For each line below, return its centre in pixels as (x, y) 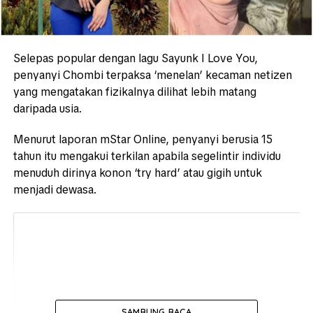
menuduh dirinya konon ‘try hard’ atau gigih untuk (137, 173)
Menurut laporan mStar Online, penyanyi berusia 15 (143, 140)
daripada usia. (47, 109)
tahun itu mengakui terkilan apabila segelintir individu (147, 156)
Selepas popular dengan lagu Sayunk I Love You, (135, 59)
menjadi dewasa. (54, 190)
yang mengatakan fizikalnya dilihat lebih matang (134, 92)
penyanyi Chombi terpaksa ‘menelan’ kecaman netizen (152, 75)
